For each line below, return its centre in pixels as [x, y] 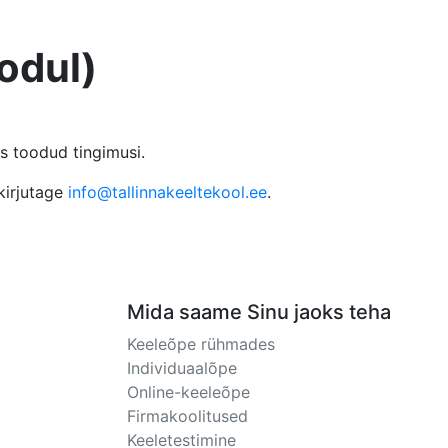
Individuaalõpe [182, 368]
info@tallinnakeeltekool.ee [167, 192]
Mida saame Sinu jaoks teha [259, 312]
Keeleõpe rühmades [201, 344]
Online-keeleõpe [188, 392]
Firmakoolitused [187, 416]
